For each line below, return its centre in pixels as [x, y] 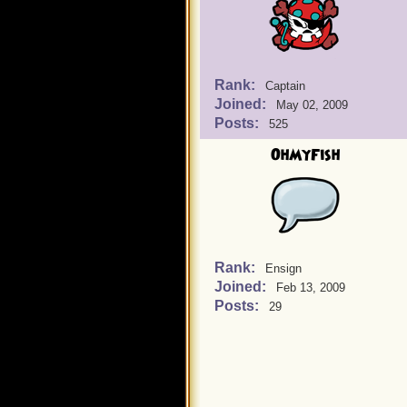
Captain [285, 86]
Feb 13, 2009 [311, 288]
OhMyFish [305, 155]
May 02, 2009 [312, 105]
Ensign [283, 268]
